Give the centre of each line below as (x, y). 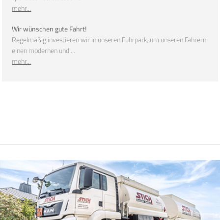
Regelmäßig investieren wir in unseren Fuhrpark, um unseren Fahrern (109, 40)
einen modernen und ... (44, 51)
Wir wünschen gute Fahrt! (49, 29)
